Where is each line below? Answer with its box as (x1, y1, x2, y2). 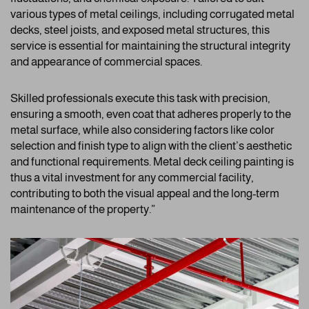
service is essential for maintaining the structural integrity (10, 39, 290, 52)
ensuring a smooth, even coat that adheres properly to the (10, 107, 291, 121)
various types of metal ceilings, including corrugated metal (10, 7, 295, 21)
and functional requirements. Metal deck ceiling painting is (10, 154, 294, 168)
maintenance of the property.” (10, 202, 155, 216)
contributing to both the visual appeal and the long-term (10, 186, 279, 200)
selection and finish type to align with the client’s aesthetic (10, 139, 292, 152)
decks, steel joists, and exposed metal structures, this (10, 23, 270, 37)
